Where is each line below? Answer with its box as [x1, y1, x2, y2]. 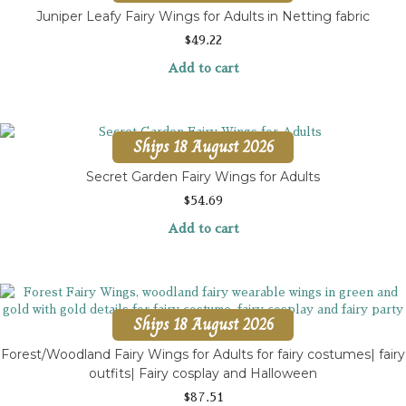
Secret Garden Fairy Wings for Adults [86, 168, 320, 185]
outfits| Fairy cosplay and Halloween [89, 364, 317, 382]
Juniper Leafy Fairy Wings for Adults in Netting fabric [36, 7, 370, 24]
